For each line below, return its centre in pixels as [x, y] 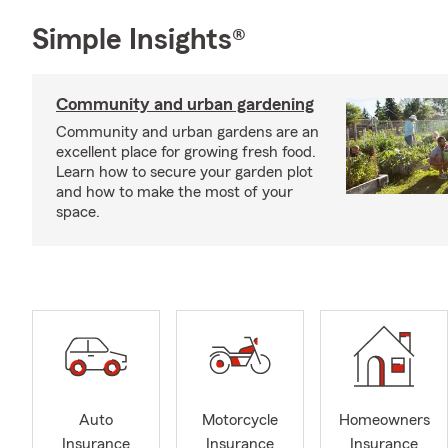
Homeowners [384, 420]
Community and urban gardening [185, 104]
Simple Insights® [139, 40]
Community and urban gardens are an [187, 132]
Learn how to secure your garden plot [184, 172]
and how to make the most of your [174, 192]
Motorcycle [240, 420]
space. [78, 212]
